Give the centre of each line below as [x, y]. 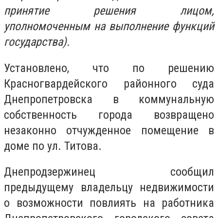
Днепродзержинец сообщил [109, 172]
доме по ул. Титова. [53, 146]
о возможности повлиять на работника [109, 203]
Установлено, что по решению [109, 68]
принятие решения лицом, [109, 11]
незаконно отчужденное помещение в [109, 130]
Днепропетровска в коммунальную [109, 99]
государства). [37, 42]
